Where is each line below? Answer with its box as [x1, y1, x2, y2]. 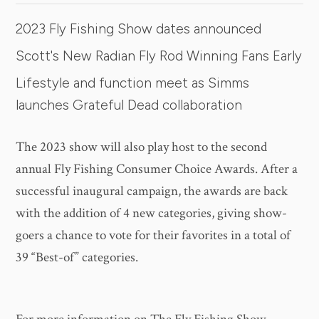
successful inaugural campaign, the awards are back [16, 182, 288, 200]
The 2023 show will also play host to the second [16, 138, 268, 156]
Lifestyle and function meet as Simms [16, 74, 250, 91]
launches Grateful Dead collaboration [16, 96, 243, 113]
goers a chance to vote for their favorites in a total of [16, 226, 291, 244]
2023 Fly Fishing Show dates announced [16, 20, 262, 37]
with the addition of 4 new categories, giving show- [16, 204, 288, 222]
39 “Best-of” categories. [16, 249, 139, 266]
